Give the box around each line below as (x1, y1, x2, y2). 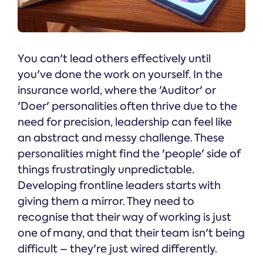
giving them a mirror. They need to (18, 194, 194, 209)
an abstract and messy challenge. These (18, 131, 224, 146)
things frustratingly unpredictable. (18, 163, 194, 177)
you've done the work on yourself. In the (18, 68, 222, 82)
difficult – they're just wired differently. (18, 242, 217, 257)
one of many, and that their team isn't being (18, 226, 245, 241)
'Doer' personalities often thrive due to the (18, 99, 237, 114)
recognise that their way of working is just (18, 210, 231, 225)
